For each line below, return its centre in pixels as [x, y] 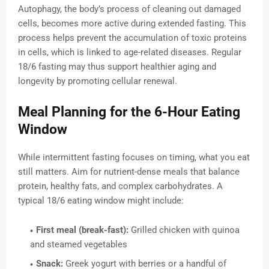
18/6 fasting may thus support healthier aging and [117, 67]
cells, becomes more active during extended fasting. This [132, 24]
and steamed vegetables [79, 245]
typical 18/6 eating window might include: [101, 201]
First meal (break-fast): [82, 230]
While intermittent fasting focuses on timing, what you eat [134, 158]
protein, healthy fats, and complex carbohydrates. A [120, 186]
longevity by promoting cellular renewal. [98, 81]
